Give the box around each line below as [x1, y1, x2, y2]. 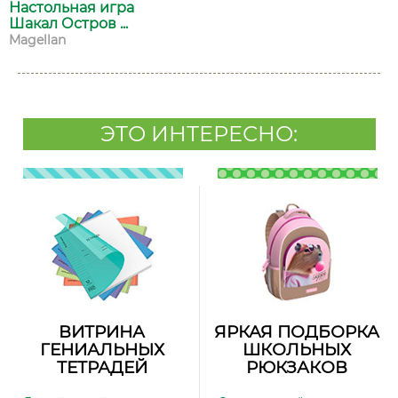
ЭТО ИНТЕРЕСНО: [100, 121, 298, 147]
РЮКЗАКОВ [245, 357, 347, 378]
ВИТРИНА [59, 322, 145, 342]
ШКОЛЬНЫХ [242, 339, 351, 360]
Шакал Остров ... [9, 15, 128, 32]
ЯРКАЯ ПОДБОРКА [213, 322, 379, 342]
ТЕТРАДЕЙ [56, 357, 147, 378]
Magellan [9, 32, 66, 48]
